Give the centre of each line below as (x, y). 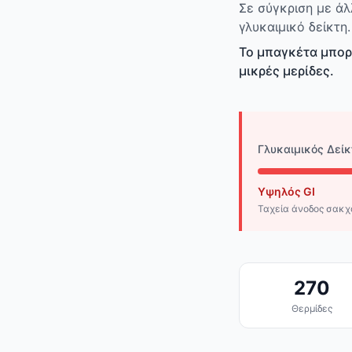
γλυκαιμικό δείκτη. (295, 27)
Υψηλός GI (286, 192)
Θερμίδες (312, 309)
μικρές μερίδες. (286, 71)
